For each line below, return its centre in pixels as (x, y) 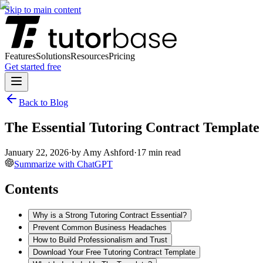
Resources (90, 56)
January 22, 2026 (37, 152)
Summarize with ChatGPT (63, 164)
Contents (31, 189)
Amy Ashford (108, 152)
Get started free (33, 67)
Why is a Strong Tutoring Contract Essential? (110, 215)
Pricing (122, 56)
